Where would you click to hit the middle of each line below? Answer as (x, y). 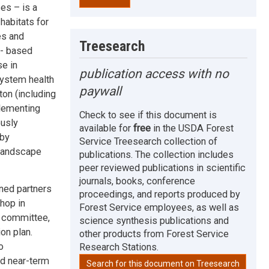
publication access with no (154, 74)
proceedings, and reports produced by (160, 194)
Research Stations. (119, 247)
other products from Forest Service (154, 234)
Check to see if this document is (148, 115)
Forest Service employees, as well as (159, 207)
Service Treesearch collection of (149, 141)
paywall (101, 91)
